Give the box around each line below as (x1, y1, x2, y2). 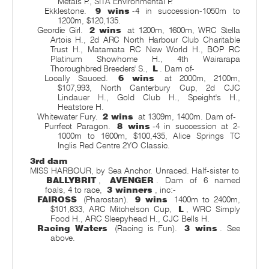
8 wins (117, 121, 150, 131)
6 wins (118, 73, 154, 83)
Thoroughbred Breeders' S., (50, 63, 150, 73)
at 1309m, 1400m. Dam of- (136, 111, 237, 121)
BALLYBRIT (46, 175, 96, 185)
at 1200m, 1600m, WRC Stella (123, 25, 240, 35)
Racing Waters (37, 223, 107, 233)
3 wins (184, 223, 218, 233)
